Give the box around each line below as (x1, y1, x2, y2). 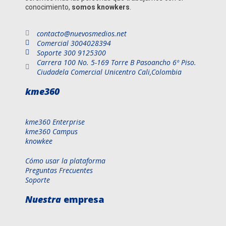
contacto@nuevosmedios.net (36, 28, 127, 38)
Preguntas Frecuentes (25, 165, 93, 175)
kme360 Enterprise (25, 117, 85, 127)
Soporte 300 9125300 (36, 47, 106, 58)
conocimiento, (25, 3, 72, 11)
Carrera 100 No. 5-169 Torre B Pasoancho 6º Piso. (36, 57, 196, 67)
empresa (61, 193, 104, 205)
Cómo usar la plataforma (25, 155, 105, 165)
